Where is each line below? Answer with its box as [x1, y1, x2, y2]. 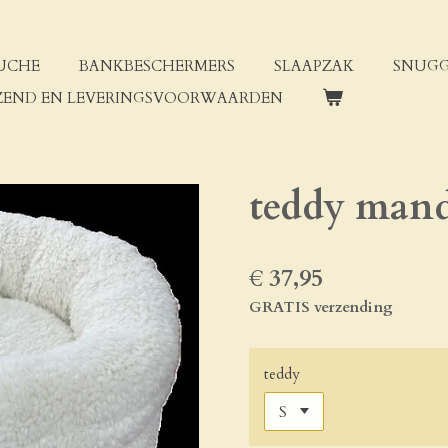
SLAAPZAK [274, 56, 354, 76]
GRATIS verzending [249, 296, 393, 317]
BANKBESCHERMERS [79, 56, 235, 76]
